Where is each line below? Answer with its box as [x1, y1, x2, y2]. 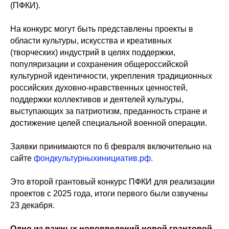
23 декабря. [10, 201, 55, 210]
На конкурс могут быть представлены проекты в [10, 25, 193, 33]
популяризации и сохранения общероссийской [10, 60, 188, 68]
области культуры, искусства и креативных [10, 36, 172, 45]
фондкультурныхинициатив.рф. [34, 154, 153, 163]
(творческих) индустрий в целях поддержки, [10, 48, 175, 57]
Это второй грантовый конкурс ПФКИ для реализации [10, 177, 215, 186]
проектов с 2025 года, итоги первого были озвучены [10, 189, 208, 198]
